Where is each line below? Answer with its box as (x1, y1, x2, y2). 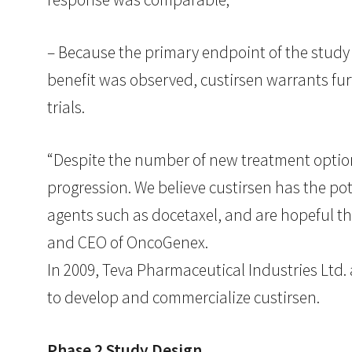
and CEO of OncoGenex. (47, 231, 208, 253)
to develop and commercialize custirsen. (47, 286, 320, 308)
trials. (47, 96, 85, 118)
